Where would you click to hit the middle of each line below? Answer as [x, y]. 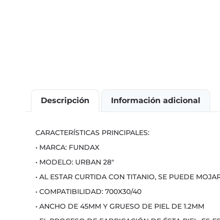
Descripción [65, 101]
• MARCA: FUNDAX [67, 148]
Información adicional [156, 101]
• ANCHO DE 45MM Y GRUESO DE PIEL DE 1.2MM [120, 206]
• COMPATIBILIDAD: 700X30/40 [88, 192]
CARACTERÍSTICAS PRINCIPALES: [92, 133]
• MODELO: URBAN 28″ [75, 162]
